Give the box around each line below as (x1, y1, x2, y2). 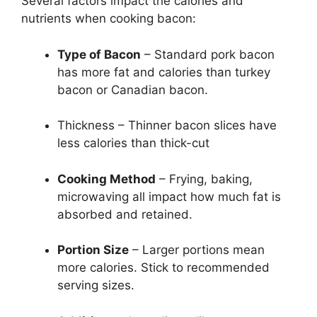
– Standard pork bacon (141, 47, 275, 62)
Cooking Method (57, 171, 156, 186)
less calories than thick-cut (57, 136, 209, 151)
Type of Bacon (57, 47, 141, 62)
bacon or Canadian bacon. (57, 82, 208, 97)
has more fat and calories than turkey (57, 64, 270, 79)
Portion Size (57, 243, 129, 258)
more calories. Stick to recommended (57, 260, 270, 275)
